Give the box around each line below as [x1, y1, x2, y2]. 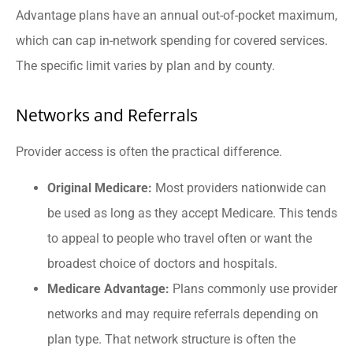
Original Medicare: [47, 180, 152, 195]
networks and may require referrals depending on [47, 306, 318, 321]
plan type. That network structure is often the [47, 331, 295, 347]
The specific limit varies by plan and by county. [16, 58, 275, 74]
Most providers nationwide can [152, 180, 326, 195]
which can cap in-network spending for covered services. [16, 33, 328, 49]
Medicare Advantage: [47, 281, 169, 296]
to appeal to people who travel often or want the [47, 230, 312, 246]
